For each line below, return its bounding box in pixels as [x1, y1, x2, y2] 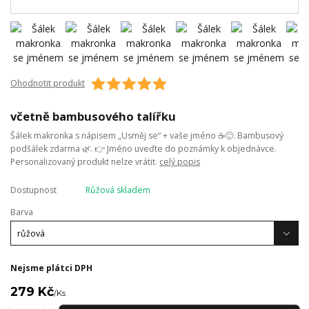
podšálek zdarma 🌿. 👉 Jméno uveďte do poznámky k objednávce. [10, 143, 277, 155]
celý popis [159, 156, 200, 168]
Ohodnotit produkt [10, 77, 85, 90]
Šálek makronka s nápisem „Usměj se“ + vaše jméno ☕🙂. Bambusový [10, 130, 283, 142]
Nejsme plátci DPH [10, 261, 92, 274]
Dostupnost [10, 184, 57, 197]
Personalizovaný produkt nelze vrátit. [10, 156, 159, 168]
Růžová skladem [85, 184, 150, 197]
